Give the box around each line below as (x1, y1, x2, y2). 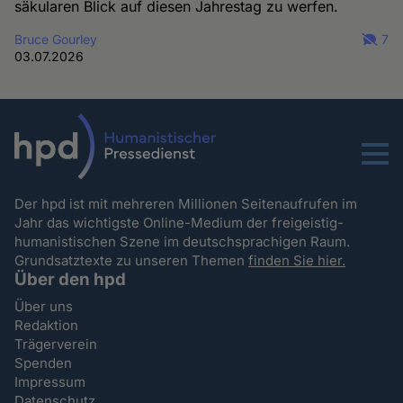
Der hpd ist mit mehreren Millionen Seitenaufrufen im (14, 194, 358, 212)
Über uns (14, 297, 74, 315)
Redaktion (14, 316, 79, 334)
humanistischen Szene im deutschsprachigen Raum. (14, 232, 354, 250)
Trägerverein (14, 335, 98, 353)
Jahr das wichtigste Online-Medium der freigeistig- (14, 213, 345, 231)
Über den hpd (14, 268, 127, 290)
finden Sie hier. (248, 251, 346, 269)
